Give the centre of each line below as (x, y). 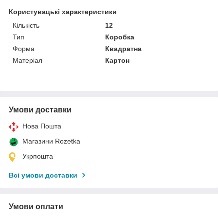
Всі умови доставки (43, 175)
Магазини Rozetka (51, 141)
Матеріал (27, 61)
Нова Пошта (42, 126)
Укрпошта (38, 156)
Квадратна (124, 49)
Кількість (26, 26)
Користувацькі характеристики (63, 12)
